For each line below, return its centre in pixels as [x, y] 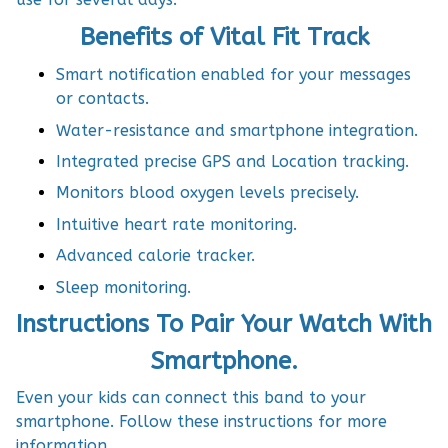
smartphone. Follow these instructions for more [201, 422]
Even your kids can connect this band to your [191, 398]
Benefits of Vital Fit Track [224, 36]
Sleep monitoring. [123, 287]
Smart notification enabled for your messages [233, 75]
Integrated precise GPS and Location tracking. [232, 161]
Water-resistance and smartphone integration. [237, 130]
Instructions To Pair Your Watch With [224, 323]
